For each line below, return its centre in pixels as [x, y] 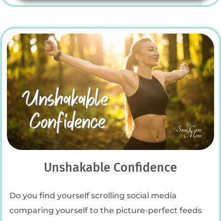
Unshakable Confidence [110, 168]
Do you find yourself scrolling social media [93, 196]
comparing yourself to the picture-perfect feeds [106, 210]
